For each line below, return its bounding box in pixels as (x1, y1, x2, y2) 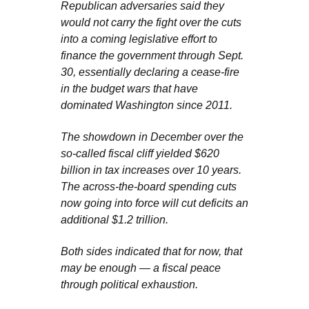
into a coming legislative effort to (61, 33, 217, 45)
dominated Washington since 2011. (61, 99, 232, 111)
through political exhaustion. (61, 279, 198, 290)
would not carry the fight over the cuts (61, 17, 241, 28)
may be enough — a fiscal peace (61, 262, 221, 274)
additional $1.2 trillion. (61, 214, 168, 226)
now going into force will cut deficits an (61, 197, 248, 209)
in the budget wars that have (61, 83, 198, 94)
